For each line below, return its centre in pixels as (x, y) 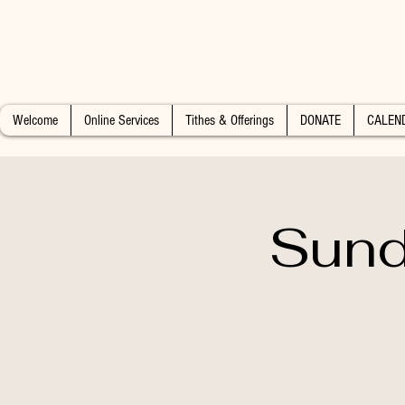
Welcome (35, 120)
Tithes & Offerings (230, 120)
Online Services (122, 120)
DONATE (320, 120)
